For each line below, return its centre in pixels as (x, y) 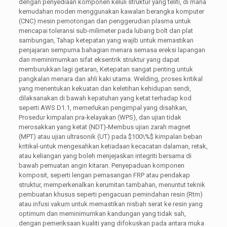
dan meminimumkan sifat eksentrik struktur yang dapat (99, 59)
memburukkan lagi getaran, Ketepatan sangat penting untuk (106, 69)
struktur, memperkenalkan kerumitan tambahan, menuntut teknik (112, 184)
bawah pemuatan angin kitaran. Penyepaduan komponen (101, 165)
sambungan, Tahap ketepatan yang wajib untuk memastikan (106, 40)
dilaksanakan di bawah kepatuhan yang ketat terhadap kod (105, 98)
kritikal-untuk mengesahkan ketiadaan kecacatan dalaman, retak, (113, 146)
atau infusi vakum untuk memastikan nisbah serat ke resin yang (110, 204)
